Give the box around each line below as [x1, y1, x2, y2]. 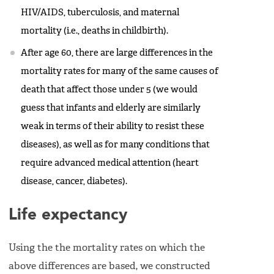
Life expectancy [9, 207, 127, 223]
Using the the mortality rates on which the [9, 243, 205, 254]
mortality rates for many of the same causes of [21, 67, 218, 76]
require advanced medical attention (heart [21, 158, 199, 168]
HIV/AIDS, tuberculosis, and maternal [21, 8, 179, 18]
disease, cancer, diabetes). [21, 177, 127, 187]
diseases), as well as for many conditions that [21, 140, 210, 150]
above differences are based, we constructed [9, 262, 210, 272]
